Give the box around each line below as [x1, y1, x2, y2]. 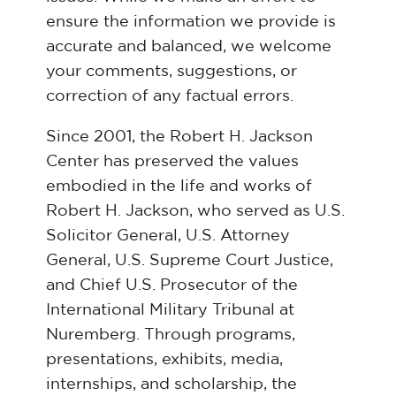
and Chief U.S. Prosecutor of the [46, 276, 298, 293]
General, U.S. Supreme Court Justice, [46, 251, 333, 269]
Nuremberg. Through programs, [46, 325, 295, 343]
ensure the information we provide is [46, 12, 336, 30]
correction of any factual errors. [46, 87, 293, 104]
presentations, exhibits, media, [46, 350, 283, 368]
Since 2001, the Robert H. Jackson [46, 127, 313, 145]
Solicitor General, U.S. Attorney [46, 226, 290, 244]
